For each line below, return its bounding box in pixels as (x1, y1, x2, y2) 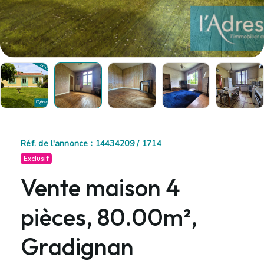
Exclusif (24, 153, 49, 163)
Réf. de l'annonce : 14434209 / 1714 (21, 137, 161, 149)
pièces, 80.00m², (21, 202, 197, 232)
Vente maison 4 (21, 172, 180, 202)
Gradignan (21, 231, 134, 261)
